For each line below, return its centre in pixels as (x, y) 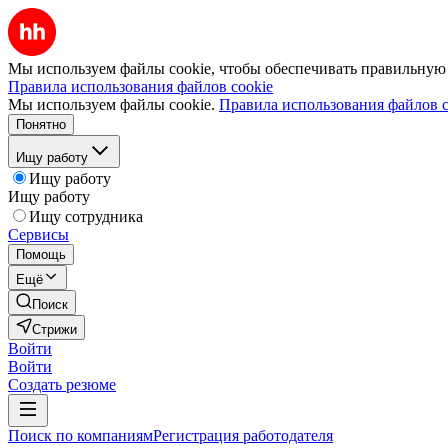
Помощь (41, 254)
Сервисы (38, 234)
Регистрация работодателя (243, 435)
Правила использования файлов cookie (140, 86)
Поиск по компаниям (80, 435)
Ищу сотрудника (86, 216)
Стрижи (54, 329)
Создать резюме (62, 384)
